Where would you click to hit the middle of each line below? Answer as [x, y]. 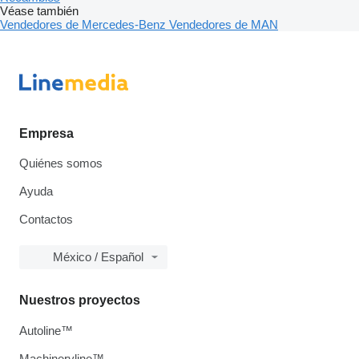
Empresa [46, 134]
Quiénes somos [61, 163]
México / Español [98, 257]
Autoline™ [46, 331]
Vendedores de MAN [224, 25]
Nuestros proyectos [80, 301]
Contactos [46, 220]
